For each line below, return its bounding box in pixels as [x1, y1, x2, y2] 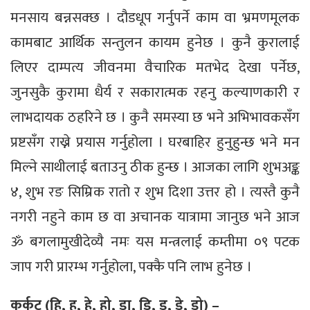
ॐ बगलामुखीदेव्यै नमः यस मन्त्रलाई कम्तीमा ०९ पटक [10, 229, 300, 254]
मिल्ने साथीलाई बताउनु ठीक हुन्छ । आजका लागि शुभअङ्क [10, 154, 300, 179]
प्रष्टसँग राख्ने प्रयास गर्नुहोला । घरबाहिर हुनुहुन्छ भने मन [10, 129, 300, 154]
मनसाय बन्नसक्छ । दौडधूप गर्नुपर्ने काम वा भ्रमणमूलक [10, 5, 300, 30]
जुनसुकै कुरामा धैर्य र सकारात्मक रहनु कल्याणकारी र [10, 80, 300, 104]
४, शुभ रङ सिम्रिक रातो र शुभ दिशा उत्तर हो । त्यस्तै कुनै [10, 179, 300, 204]
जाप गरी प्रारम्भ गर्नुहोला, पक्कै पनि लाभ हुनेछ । [10, 254, 252, 279]
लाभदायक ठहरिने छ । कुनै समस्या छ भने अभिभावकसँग [10, 104, 300, 129]
